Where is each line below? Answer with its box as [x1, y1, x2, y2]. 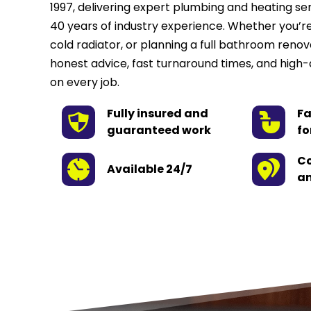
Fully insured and [107, 105, 209, 121]
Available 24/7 [107, 160, 193, 177]
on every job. [50, 74, 119, 90]
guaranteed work [107, 121, 212, 138]
